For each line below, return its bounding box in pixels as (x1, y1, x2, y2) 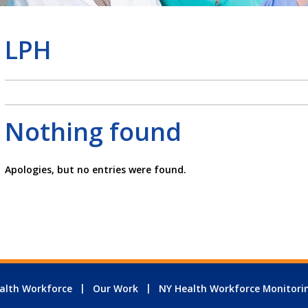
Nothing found (4, 114, 181, 148)
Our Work (92, 281, 138, 295)
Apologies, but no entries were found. (4, 162, 186, 176)
